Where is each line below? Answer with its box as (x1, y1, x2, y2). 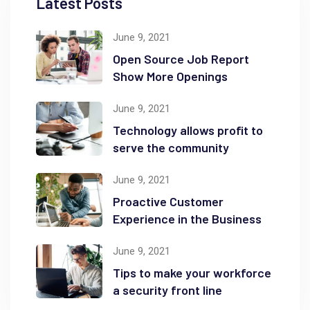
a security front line (113, 282, 222, 298)
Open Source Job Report (113, 51, 249, 67)
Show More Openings (113, 69, 228, 84)
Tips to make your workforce (113, 265, 271, 281)
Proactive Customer (113, 194, 224, 210)
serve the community (113, 140, 229, 156)
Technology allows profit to (113, 122, 263, 138)
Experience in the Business (113, 211, 262, 227)
